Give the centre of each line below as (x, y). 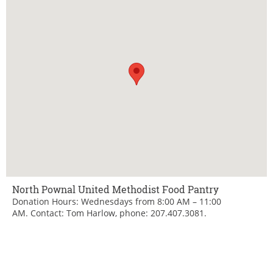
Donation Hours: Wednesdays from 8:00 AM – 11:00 (117, 201)
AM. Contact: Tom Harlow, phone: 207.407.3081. (109, 213)
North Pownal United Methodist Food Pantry (115, 189)
